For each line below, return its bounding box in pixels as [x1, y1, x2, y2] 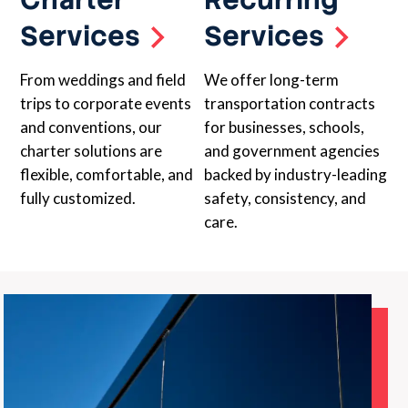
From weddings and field [20, 70, 187, 90]
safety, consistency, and [204, 189, 366, 209]
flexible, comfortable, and [20, 165, 194, 185]
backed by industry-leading [204, 165, 387, 185]
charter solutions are [20, 141, 163, 161]
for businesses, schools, [204, 117, 364, 138]
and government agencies [204, 141, 380, 161]
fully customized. [20, 189, 137, 209]
